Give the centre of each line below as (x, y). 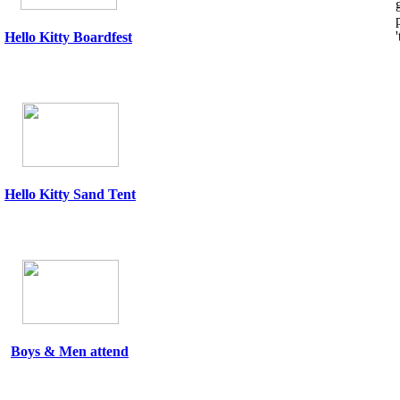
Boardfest (103, 37)
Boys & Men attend (70, 351)
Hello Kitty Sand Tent (70, 194)
